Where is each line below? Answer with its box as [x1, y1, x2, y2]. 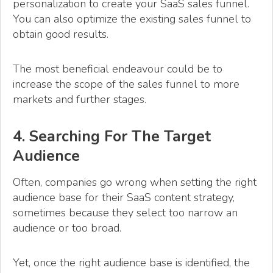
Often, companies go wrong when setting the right [13, 174, 257, 190]
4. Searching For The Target [13, 126, 211, 147]
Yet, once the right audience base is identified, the [13, 255, 250, 271]
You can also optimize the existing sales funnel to [13, 11, 251, 26]
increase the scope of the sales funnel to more [13, 76, 239, 91]
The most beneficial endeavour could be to [13, 61, 222, 76]
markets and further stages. [13, 91, 146, 107]
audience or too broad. [13, 220, 121, 235]
